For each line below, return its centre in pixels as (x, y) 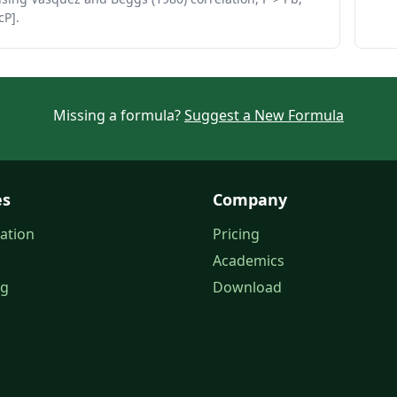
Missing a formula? (119, 115)
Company (250, 199)
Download (247, 287)
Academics (249, 261)
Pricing (236, 234)
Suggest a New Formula (264, 115)
